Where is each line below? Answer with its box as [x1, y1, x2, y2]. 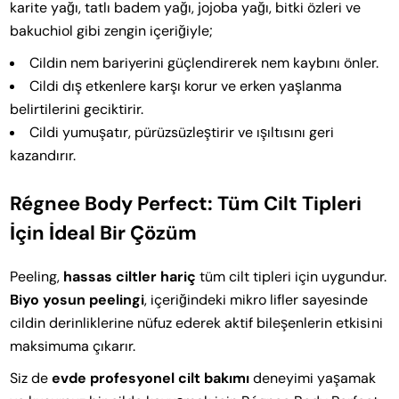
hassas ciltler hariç [63, 266, 197, 286]
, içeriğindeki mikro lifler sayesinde [144, 289, 369, 309]
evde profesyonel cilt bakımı [52, 368, 250, 387]
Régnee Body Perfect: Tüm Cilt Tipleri [10, 190, 362, 216]
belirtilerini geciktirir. [10, 99, 144, 118]
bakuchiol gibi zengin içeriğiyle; [10, 20, 214, 40]
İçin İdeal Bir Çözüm [10, 219, 198, 246]
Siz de [10, 368, 53, 387]
